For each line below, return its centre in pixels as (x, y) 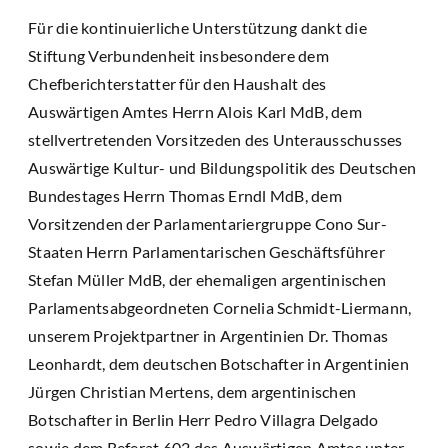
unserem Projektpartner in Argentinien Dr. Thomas (208, 335)
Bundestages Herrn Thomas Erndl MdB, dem (185, 195)
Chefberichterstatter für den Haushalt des (177, 83)
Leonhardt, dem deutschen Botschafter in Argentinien (218, 363)
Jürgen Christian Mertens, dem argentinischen (192, 391)
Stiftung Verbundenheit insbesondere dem (178, 55)
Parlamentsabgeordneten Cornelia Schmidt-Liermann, (220, 307)
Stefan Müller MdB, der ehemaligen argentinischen (207, 279)
